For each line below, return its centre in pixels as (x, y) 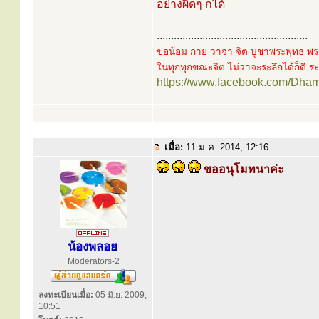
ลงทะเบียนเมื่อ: (66, 295)
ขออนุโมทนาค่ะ (242, 169)
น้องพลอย (93, 247)
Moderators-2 (93, 261)
